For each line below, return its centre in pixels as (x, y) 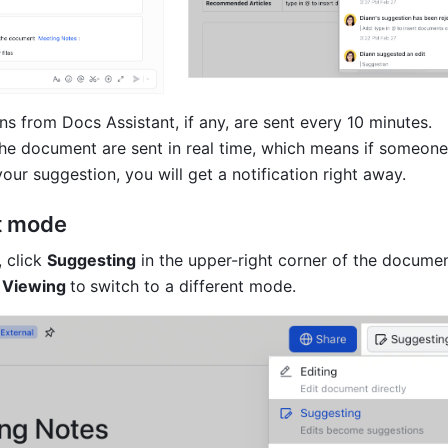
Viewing (36, 285)
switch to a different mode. (193, 285)
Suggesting (91, 259)
